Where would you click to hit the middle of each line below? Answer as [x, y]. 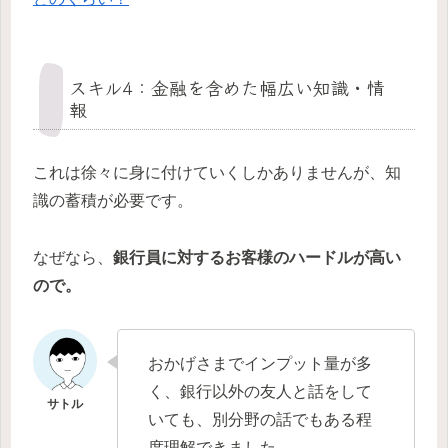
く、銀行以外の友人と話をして [260, 391]
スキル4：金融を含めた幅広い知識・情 [227, 86]
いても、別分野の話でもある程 [260, 419]
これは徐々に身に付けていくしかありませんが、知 [217, 172]
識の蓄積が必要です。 [113, 200]
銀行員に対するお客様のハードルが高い [257, 257]
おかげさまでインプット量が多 [260, 363]
